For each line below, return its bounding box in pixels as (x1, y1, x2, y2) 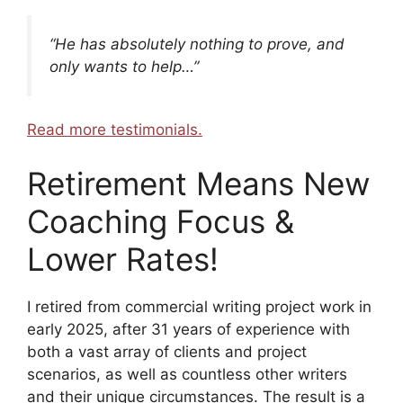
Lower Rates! (27, 239, 219, 278)
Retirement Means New (27, 164, 370, 202)
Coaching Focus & (27, 201, 294, 240)
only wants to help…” (49, 57, 199, 76)
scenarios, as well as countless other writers (27, 364, 347, 383)
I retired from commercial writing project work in (27, 297, 372, 316)
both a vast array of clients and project (27, 342, 307, 361)
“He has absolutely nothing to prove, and (49, 34, 345, 53)
